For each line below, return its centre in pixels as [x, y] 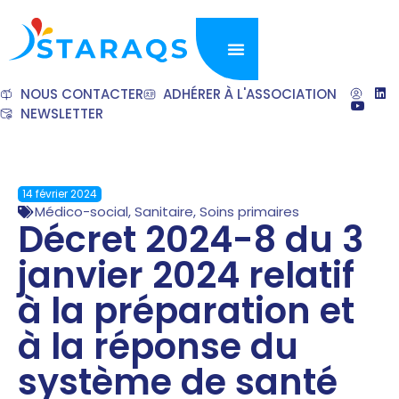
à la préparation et [186, 311]
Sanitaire [164, 212]
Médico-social [81, 212]
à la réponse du [158, 346]
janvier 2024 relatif [186, 275]
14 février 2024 [60, 194]
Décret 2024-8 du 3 [191, 240]
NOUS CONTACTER [81, 94]
